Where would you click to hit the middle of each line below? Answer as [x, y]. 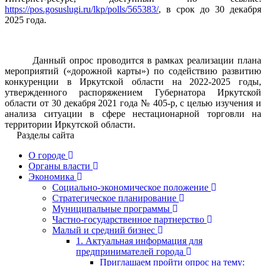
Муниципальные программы [111, 208]
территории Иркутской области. [70, 124]
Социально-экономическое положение [130, 187]
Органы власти [59, 166]
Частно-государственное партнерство [128, 219]
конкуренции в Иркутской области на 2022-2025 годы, [133, 81]
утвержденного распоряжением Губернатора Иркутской [133, 92]
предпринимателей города [130, 251]
